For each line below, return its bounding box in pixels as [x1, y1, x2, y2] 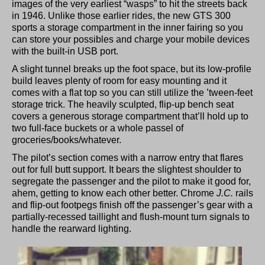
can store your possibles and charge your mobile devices [12, 34, 250, 45]
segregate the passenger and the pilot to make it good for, [12, 176, 251, 187]
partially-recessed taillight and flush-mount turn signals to [12, 212, 250, 222]
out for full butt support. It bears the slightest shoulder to [12, 164, 241, 175]
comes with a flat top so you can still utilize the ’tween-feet [12, 88, 253, 98]
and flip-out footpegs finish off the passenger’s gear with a [12, 200, 253, 211]
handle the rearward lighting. [12, 224, 131, 234]
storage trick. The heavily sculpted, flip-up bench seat [12, 99, 234, 110]
